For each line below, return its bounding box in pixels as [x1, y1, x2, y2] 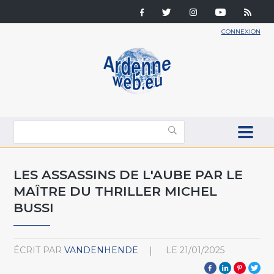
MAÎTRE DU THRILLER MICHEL [13, 183, 218, 199]
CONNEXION [221, 28, 261, 35]
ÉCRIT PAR [13, 244, 62, 256]
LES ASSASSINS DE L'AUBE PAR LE [13, 166, 243, 182]
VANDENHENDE [64, 244, 139, 256]
